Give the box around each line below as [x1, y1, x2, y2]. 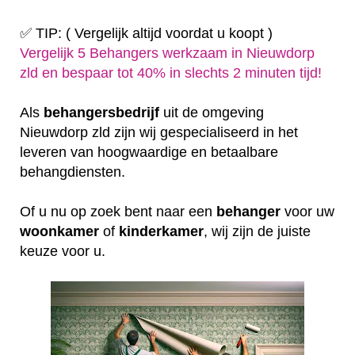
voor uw [281, 203, 334, 219]
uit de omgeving [159, 104, 264, 120]
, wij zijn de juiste [204, 223, 311, 239]
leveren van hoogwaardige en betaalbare [20, 143, 278, 160]
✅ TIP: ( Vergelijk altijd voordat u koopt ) [20, 25, 273, 41]
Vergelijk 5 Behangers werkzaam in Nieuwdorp [20, 44, 315, 61]
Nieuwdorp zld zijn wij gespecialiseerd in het [20, 124, 298, 140]
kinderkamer [119, 223, 204, 239]
